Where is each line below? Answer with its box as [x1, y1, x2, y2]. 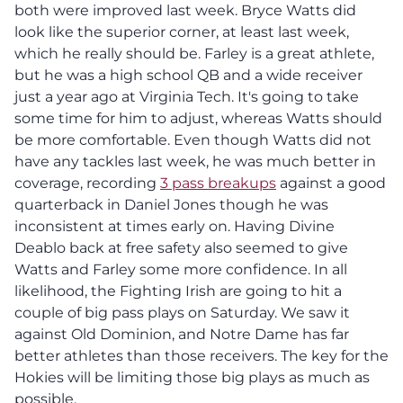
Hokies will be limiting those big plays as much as [14, 368, 370, 386]
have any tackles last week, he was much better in [14, 152, 376, 170]
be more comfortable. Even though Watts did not [14, 130, 372, 148]
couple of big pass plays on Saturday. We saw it [14, 303, 350, 321]
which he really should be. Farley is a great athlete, [14, 44, 374, 62]
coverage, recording [14, 174, 160, 192]
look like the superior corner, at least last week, [14, 22, 349, 40]
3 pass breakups [160, 174, 276, 192]
